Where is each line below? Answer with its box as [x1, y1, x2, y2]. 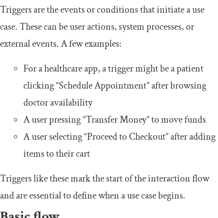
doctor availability [23, 96, 92, 109]
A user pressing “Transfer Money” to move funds [23, 113, 206, 126]
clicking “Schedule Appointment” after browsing [23, 79, 206, 92]
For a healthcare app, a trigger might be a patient [23, 62, 203, 75]
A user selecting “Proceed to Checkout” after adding [23, 130, 216, 143]
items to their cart [23, 147, 90, 160]
